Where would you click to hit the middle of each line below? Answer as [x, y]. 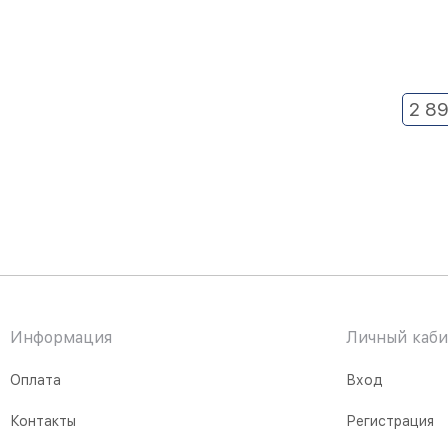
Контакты [43, 420]
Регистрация [390, 420]
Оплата [35, 379]
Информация [61, 337]
